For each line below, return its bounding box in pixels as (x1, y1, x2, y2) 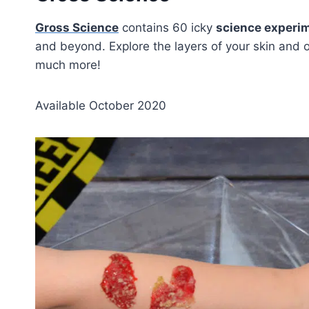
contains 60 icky (119, 21, 216, 34)
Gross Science (35, 21, 119, 34)
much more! (35, 58, 101, 72)
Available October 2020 (35, 99, 166, 112)
